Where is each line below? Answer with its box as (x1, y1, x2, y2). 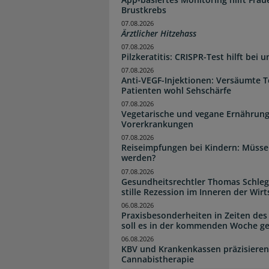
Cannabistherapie (121, 253, 194, 265)
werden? (121, 152, 156, 164)
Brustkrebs (121, 4, 166, 16)
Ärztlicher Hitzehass (121, 27, 196, 39)
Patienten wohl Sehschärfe (121, 85, 231, 97)
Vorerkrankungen (121, 118, 193, 130)
